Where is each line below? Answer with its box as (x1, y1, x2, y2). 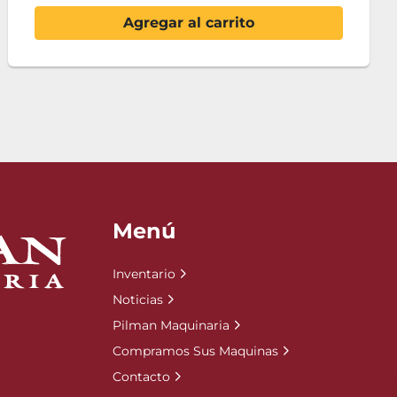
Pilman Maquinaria (113, 317, 230, 333)
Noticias (113, 292, 163, 307)
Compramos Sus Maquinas (113, 343, 278, 359)
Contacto (113, 369, 170, 385)
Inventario (113, 266, 175, 282)
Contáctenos (141, 14, 236, 31)
